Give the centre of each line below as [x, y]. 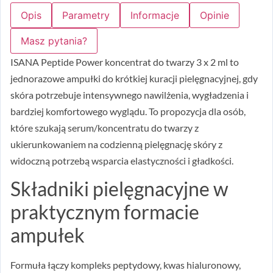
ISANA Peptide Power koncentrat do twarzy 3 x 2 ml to [125, 62]
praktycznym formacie [105, 211]
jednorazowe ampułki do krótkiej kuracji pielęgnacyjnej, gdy [134, 78]
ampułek [48, 235]
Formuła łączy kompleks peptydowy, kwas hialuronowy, [126, 264]
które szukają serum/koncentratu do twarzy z [105, 127]
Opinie [214, 15]
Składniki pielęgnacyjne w [119, 188]
